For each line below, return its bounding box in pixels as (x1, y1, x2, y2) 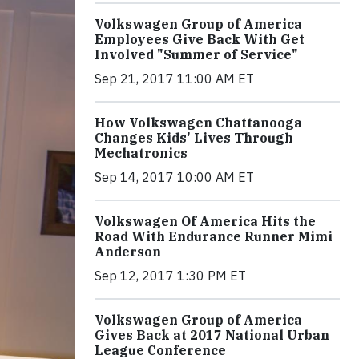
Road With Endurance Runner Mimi (95, 228, 333, 244)
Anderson (95, 243, 161, 260)
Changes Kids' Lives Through (95, 129, 293, 146)
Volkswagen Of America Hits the (95, 212, 316, 229)
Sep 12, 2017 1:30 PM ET (95, 267, 246, 284)
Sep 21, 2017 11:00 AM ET (95, 70, 254, 87)
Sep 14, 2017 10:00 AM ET (95, 168, 254, 185)
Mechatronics (95, 144, 188, 161)
